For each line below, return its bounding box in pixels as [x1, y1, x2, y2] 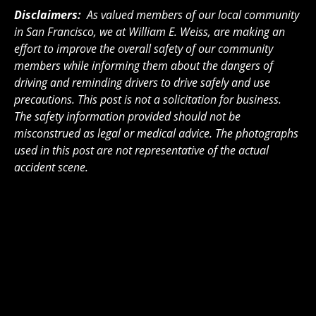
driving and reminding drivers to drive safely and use [14, 74, 270, 90]
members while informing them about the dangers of [14, 57, 273, 73]
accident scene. [14, 159, 88, 175]
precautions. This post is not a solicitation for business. [14, 91, 284, 107]
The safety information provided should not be [14, 108, 241, 124]
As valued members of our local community [87, 6, 299, 23]
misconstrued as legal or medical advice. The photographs [14, 125, 298, 141]
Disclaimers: [14, 6, 87, 23]
